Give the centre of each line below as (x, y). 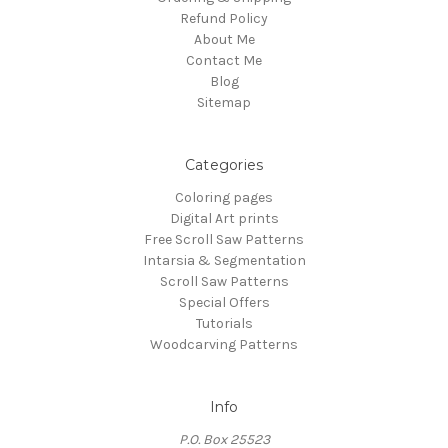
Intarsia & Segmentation (224, 260)
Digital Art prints (224, 218)
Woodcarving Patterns (224, 344)
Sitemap (224, 102)
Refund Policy (224, 18)
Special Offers (224, 302)
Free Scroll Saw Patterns (224, 239)
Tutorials (224, 323)
